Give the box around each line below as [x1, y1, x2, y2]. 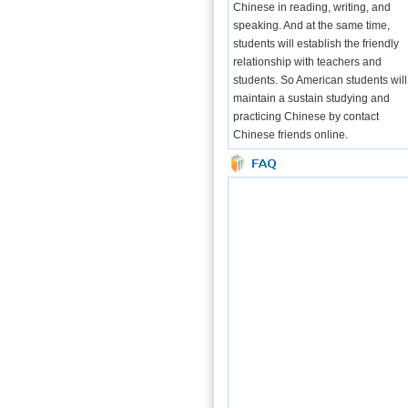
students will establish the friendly [232, 37, 399, 50]
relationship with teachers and [232, 56, 382, 68]
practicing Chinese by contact [232, 110, 379, 123]
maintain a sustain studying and [232, 92, 390, 105]
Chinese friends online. [232, 128, 348, 141]
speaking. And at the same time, [232, 19, 390, 32]
